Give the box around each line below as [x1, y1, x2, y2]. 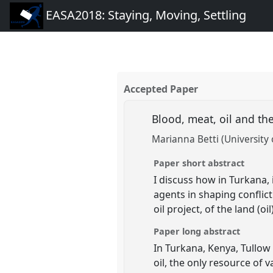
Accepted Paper [124, 82, 199, 96]
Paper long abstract [154, 225, 241, 237]
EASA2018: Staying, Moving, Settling [46, 7, 246, 24]
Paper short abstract [154, 157, 245, 169]
